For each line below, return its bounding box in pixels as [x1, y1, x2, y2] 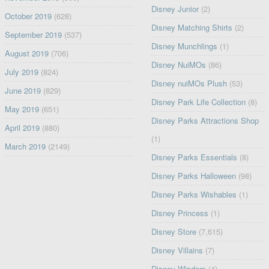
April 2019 [4, 122, 40, 134]
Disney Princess [151, 207, 209, 219]
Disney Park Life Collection [151, 96, 246, 108]
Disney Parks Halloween [151, 170, 237, 182]
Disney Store [151, 226, 197, 238]
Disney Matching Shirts [151, 22, 233, 34]
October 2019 [4, 10, 52, 22]
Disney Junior [151, 3, 199, 15]
